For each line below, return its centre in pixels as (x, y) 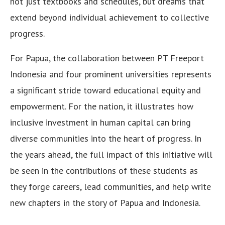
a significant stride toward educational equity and (105, 90)
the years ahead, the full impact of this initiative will (111, 155)
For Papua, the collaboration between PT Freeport (107, 58)
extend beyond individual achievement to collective (109, 18)
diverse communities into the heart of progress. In (106, 139)
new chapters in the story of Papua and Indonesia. (105, 203)
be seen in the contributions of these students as (104, 171)
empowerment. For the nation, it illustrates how (102, 106)
